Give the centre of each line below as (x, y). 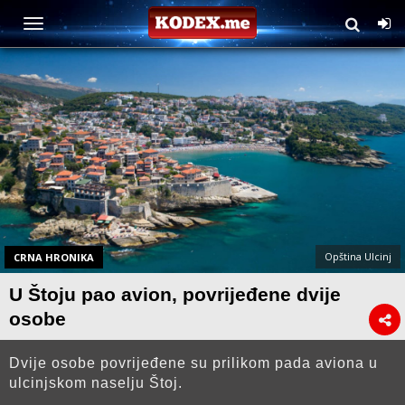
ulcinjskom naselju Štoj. (96, 382)
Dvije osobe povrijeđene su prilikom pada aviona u (193, 363)
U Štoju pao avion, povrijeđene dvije (175, 294)
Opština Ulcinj (358, 256)
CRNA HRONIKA (54, 257)
